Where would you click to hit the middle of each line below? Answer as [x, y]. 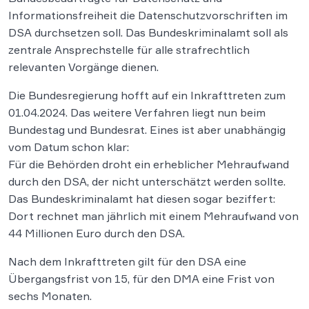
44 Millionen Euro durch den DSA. [97, 233]
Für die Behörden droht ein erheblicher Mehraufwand [149, 164]
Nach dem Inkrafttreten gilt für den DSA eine [127, 261]
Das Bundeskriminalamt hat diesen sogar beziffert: [142, 198]
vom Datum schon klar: [69, 147]
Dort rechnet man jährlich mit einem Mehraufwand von [153, 216]
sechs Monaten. [50, 296]
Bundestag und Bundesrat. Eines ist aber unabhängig [147, 129]
